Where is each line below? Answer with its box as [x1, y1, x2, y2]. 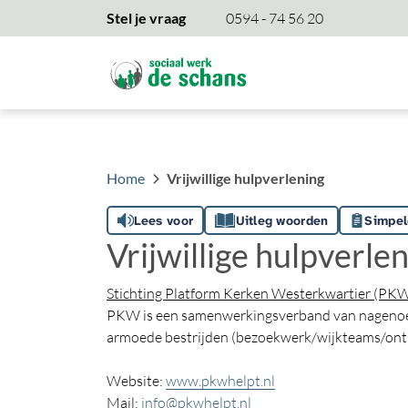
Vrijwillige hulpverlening [167, 169, 324, 187]
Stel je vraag [107, 9, 186, 26]
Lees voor [133, 212, 194, 229]
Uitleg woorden [235, 212, 329, 229]
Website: [107, 372, 166, 390]
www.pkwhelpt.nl [166, 372, 275, 390]
